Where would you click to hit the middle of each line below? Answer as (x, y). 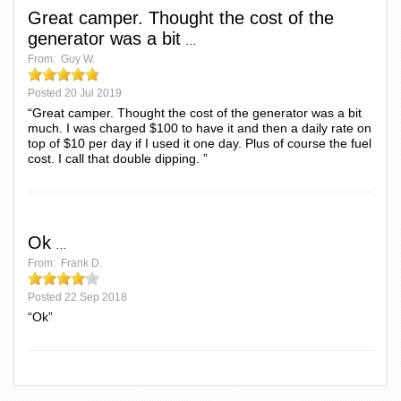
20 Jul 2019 (93, 93)
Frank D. (81, 263)
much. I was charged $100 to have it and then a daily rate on (200, 128)
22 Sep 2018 (96, 297)
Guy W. (78, 59)
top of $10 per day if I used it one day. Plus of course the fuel (200, 143)
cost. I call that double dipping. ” (118, 158)
